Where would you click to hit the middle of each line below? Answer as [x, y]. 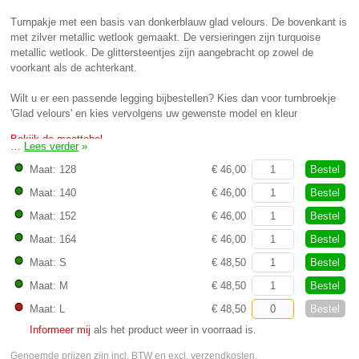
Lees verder [52, 146]
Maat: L [47, 309]
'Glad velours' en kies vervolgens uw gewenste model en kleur [154, 113]
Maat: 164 [52, 239]
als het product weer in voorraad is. [173, 329]
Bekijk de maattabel [57, 139]
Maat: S [48, 262]
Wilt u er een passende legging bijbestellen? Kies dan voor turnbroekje [173, 98]
